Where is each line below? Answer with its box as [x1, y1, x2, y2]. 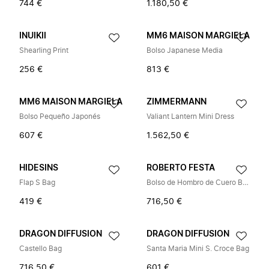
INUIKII [19, 32, 46, 40]
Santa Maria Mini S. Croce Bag [147, 245, 249, 252]
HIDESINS [19, 164, 58, 172]
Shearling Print [19, 47, 68, 54]
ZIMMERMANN [147, 98, 207, 106]
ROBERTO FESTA [147, 164, 215, 172]
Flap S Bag [19, 179, 55, 186]
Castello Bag [19, 245, 62, 252]
